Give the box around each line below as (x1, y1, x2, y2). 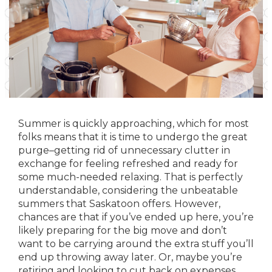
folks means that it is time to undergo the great (18, 131, 248, 143)
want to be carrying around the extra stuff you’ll (18, 238, 254, 250)
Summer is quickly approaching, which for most (18, 118, 249, 129)
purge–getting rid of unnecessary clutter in (18, 144, 230, 156)
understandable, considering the (18, 185, 180, 196)
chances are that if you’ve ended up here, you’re (18, 211, 254, 223)
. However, (170, 198, 220, 209)
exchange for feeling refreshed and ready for (18, 158, 238, 169)
